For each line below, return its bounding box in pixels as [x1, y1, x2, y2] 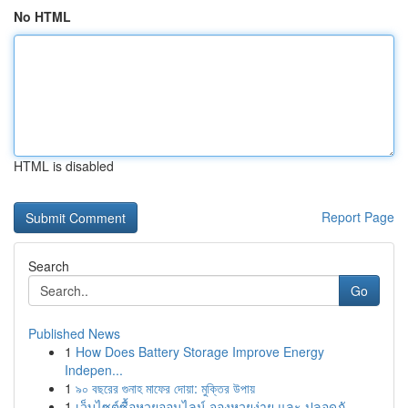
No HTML [14, 7, 71, 25]
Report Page [321, 208, 394, 226]
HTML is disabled [14, 157, 114, 175]
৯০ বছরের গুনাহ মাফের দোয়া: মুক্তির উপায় [76, 379, 255, 397]
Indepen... [65, 361, 123, 379]
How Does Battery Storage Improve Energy [76, 342, 324, 361]
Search [28, 257, 69, 275]
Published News [28, 324, 120, 342]
